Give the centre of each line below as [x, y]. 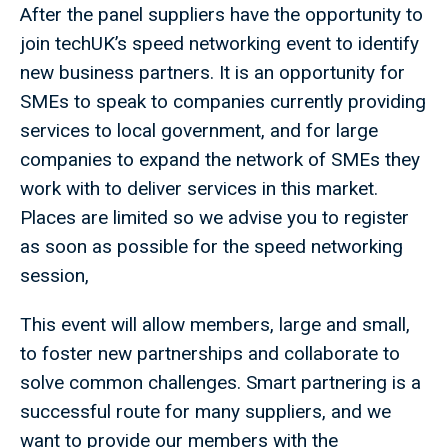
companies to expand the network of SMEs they [220, 160]
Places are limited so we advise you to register [214, 218]
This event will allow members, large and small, [215, 325]
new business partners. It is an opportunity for [212, 73]
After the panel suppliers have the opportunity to [221, 15]
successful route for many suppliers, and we [205, 412]
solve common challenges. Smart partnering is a [220, 383]
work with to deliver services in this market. [199, 189]
